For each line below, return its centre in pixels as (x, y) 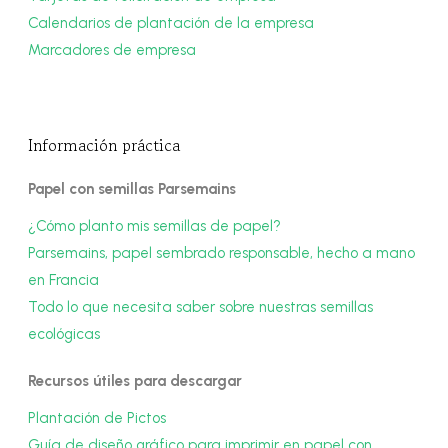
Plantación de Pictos (97, 418)
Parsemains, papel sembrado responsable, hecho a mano (222, 253)
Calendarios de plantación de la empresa (171, 23)
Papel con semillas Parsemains (132, 189)
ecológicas (64, 334)
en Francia (64, 280)
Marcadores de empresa (112, 50)
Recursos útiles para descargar (135, 381)
